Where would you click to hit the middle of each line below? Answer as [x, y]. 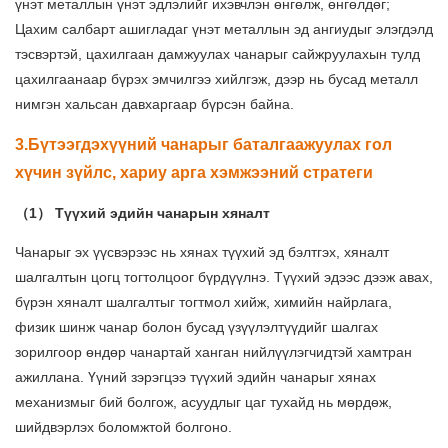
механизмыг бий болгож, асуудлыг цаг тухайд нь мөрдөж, [203, 402]
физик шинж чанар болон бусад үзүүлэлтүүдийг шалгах [196, 327]
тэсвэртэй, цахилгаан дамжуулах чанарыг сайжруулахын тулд [217, 54]
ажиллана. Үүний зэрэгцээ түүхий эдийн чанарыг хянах [195, 377]
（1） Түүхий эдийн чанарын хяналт [142, 213]
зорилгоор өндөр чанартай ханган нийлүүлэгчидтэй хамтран [213, 352]
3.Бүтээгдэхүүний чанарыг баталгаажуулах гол [203, 145]
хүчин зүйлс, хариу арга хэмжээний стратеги [194, 173]
